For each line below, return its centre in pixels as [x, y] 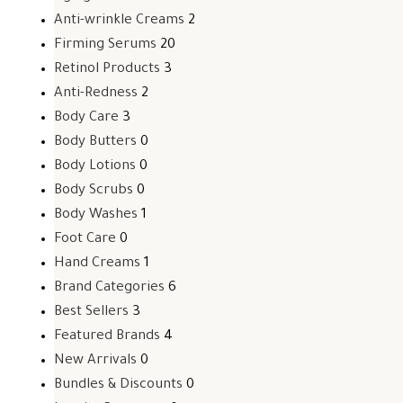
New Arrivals [95, 361]
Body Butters [95, 143]
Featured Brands [107, 337]
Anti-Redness [96, 94]
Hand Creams [97, 264]
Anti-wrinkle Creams [119, 21]
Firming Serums [105, 45]
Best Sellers [91, 313]
